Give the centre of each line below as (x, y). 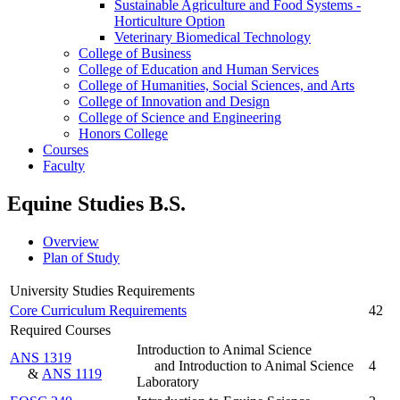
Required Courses (60, 329)
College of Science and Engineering (180, 117)
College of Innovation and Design (174, 101)
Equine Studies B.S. (96, 203)
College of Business (135, 53)
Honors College (123, 133)
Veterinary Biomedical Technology (212, 37)
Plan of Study (81, 257)
